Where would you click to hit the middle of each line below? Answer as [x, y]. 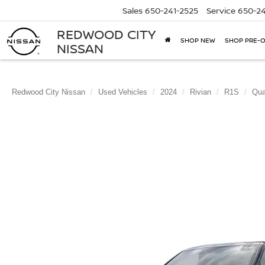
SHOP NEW [198, 40]
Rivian [201, 92]
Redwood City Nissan [49, 92]
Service [221, 11]
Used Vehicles [123, 92]
